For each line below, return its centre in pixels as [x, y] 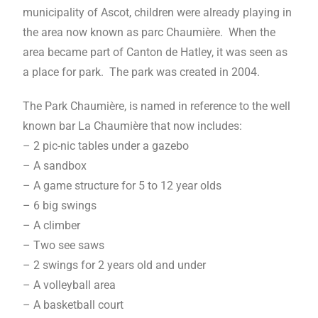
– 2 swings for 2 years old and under [115, 265]
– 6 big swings [60, 205]
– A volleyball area [70, 285]
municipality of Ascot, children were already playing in [158, 12]
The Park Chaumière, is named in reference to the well [157, 106]
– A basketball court [73, 305]
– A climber [52, 225]
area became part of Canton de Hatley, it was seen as [155, 52]
